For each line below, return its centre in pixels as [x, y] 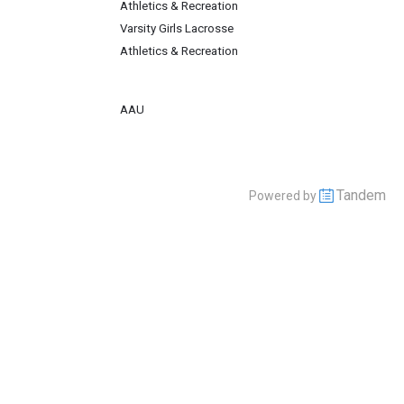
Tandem [361, 195]
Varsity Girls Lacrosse [177, 28]
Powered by [284, 196]
